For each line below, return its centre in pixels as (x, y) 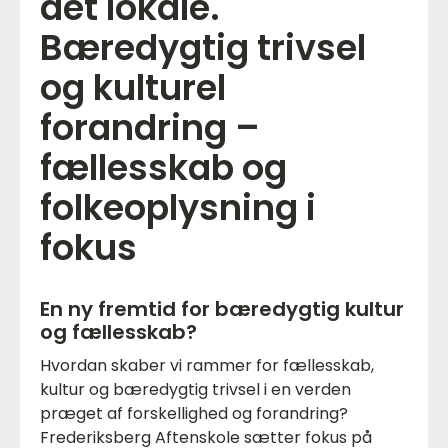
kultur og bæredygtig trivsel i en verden (195, 389)
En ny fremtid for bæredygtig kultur (222, 308)
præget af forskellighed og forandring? (194, 413)
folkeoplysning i (178, 207)
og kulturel (133, 87)
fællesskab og (163, 167)
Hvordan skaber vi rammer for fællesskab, (207, 365)
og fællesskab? (118, 331)
